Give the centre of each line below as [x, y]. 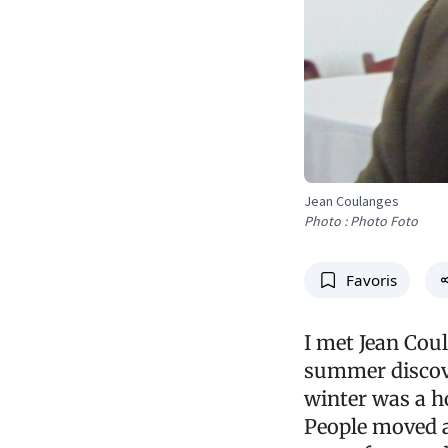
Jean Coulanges [351, 200]
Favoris [371, 279]
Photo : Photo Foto [361, 220]
